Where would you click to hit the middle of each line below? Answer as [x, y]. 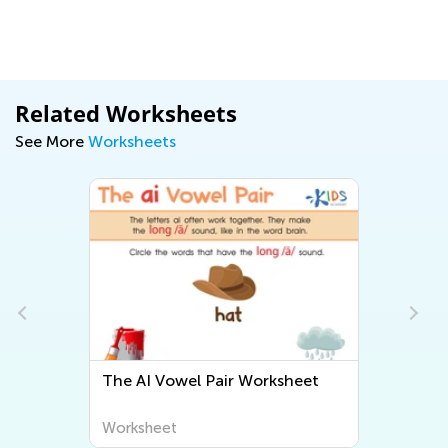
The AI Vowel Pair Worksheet [211, 380]
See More [51, 141]
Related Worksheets [126, 112]
